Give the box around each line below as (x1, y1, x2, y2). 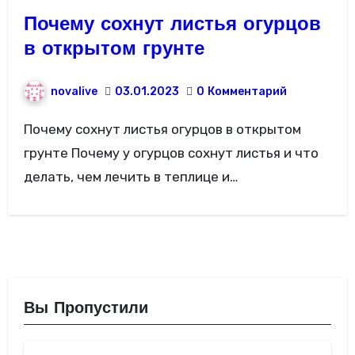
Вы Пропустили (23, 301, 148, 318)
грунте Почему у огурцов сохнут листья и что (23, 145, 319, 162)
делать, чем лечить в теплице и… (23, 169, 239, 185)
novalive (50, 84, 97, 98)
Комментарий (207, 84, 287, 98)
